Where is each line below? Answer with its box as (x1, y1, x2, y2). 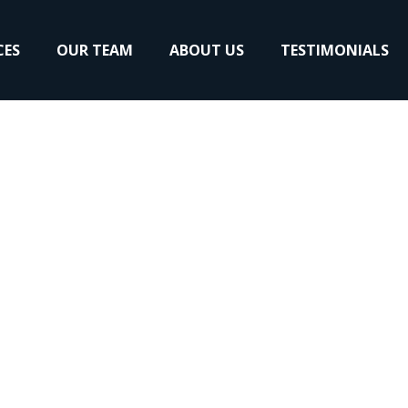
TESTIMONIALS (280, 40, 389, 60)
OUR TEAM (56, 40, 133, 60)
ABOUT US (168, 40, 244, 60)
